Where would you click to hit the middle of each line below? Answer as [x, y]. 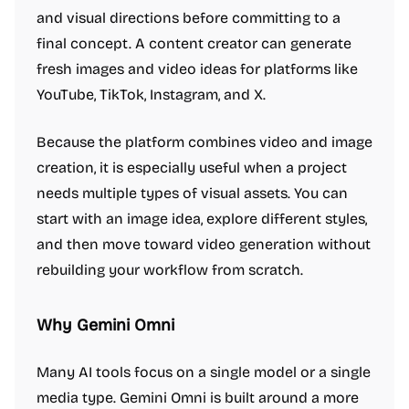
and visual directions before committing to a [189, 18]
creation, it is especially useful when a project [192, 168]
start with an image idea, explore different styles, [202, 219]
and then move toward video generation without [204, 244]
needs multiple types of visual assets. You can [192, 193]
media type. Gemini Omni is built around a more [198, 398]
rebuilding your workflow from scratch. [170, 270]
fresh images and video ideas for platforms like [197, 69]
